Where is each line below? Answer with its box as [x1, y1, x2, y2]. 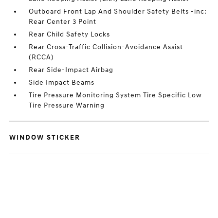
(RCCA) [29, 53, 54, 62]
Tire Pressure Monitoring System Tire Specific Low [29, 91, 202, 100]
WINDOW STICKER [9, 133, 81, 142]
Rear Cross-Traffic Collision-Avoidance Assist [29, 43, 183, 52]
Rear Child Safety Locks [29, 30, 110, 39]
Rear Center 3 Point [29, 18, 97, 26]
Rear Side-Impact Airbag [29, 66, 114, 74]
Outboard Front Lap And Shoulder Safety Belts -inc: [29, 7, 207, 16]
